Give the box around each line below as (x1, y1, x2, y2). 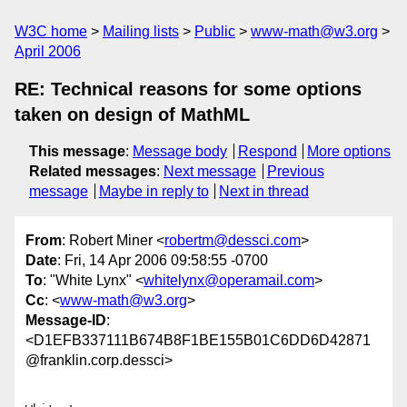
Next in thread (219, 184, 310, 199)
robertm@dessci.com (164, 233, 301, 249)
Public (194, 24, 235, 39)
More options (307, 144, 392, 159)
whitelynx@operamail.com (144, 273, 314, 289)
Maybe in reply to (98, 184, 209, 199)
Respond (237, 144, 297, 159)
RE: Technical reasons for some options (15, 79, 362, 99)
